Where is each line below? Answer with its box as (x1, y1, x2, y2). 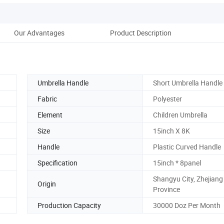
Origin (37, 179, 56, 189)
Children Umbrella (153, 109, 207, 119)
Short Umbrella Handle (153, 77, 222, 87)
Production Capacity (37, 200, 101, 210)
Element (37, 109, 62, 119)
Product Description (109, 27, 171, 37)
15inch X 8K (153, 125, 190, 135)
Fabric (37, 93, 57, 103)
